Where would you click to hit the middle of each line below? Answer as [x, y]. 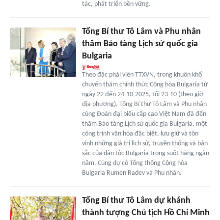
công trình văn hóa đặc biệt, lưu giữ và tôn [140, 134]
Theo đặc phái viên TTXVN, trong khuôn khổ [142, 75]
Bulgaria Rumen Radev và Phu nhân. [132, 173]
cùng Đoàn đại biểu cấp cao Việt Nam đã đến [144, 114]
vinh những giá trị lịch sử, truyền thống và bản [145, 144]
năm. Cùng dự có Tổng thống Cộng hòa [135, 164]
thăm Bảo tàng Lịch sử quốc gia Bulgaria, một [144, 124]
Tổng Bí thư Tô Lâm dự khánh [136, 201]
